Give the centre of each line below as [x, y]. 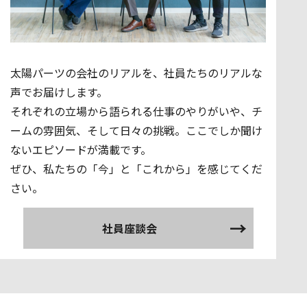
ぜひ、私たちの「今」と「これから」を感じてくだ [136, 168]
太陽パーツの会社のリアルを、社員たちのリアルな [136, 72]
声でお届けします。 [59, 91]
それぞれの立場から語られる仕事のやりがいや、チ [136, 111]
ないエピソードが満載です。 [81, 149]
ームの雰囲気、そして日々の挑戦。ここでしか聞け [136, 130]
